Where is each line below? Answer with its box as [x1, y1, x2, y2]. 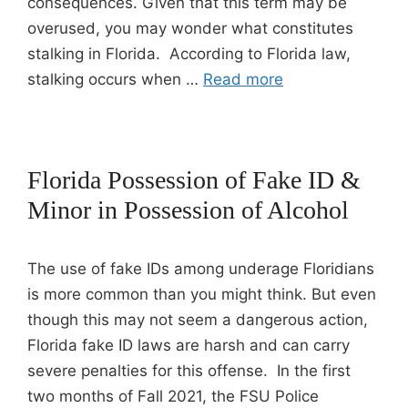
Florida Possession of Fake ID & [27, 166, 361, 194]
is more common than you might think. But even [27, 285, 376, 303]
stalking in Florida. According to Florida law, [27, 45, 351, 63]
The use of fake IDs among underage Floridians [27, 260, 374, 278]
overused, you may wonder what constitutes [27, 19, 353, 37]
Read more [203, 70, 283, 88]
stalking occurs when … [27, 70, 203, 88]
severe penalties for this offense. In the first [27, 362, 351, 380]
